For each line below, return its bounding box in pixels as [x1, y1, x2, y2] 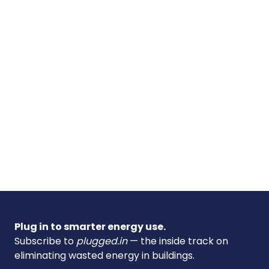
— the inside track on [127, 234, 228, 248]
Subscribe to [14, 234, 76, 248]
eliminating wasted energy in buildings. [14, 248, 195, 262]
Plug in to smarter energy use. [14, 219, 166, 234]
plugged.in [76, 234, 127, 248]
